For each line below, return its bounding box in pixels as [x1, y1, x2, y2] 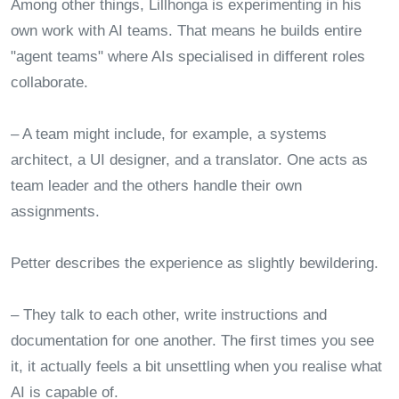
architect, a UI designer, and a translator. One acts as [11, 151, 368, 168]
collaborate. [11, 73, 88, 91]
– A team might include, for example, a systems [11, 125, 327, 142]
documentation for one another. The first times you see [11, 331, 374, 349]
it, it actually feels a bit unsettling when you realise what [11, 357, 382, 375]
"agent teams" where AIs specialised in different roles [11, 47, 365, 65]
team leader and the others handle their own [11, 176, 302, 194]
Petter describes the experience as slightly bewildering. [11, 254, 379, 272]
